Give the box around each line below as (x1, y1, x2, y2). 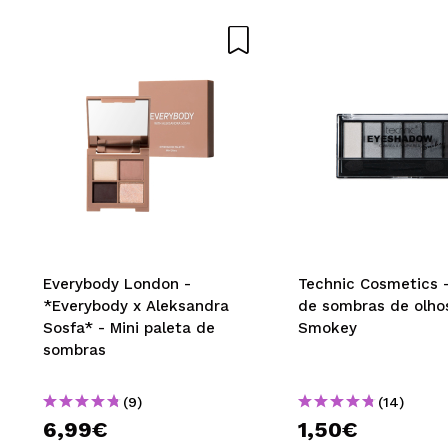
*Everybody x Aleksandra (43, 296, 229, 315)
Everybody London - (43, 274, 191, 293)
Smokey (298, 318, 357, 337)
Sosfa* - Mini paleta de (43, 318, 215, 337)
